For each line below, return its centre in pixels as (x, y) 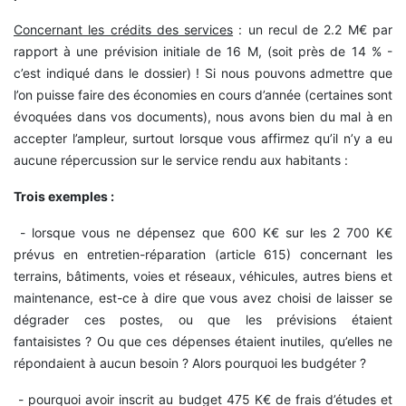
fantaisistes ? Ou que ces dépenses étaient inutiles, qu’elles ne (203, 341)
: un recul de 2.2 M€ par (313, 29)
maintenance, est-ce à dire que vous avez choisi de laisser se (203, 297)
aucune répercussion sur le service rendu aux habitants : (181, 159)
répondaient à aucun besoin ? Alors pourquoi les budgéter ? (190, 362)
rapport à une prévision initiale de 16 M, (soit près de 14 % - (203, 51)
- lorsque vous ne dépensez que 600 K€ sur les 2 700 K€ (203, 232)
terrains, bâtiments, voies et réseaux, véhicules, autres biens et (203, 275)
